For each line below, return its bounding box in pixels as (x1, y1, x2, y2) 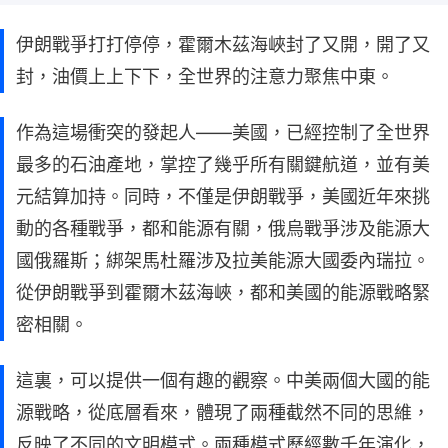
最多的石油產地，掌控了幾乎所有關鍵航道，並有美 (16, 154, 430, 176)
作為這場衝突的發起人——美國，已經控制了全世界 (16, 122, 430, 144)
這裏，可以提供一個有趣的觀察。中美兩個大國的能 (16, 370, 430, 392)
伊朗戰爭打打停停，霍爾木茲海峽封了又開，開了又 (16, 34, 430, 56)
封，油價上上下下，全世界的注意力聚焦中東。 (16, 66, 394, 88)
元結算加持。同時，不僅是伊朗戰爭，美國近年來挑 (16, 186, 430, 208)
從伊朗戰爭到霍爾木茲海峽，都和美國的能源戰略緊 (16, 282, 430, 304)
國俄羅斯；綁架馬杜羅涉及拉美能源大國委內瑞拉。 (16, 250, 430, 272)
